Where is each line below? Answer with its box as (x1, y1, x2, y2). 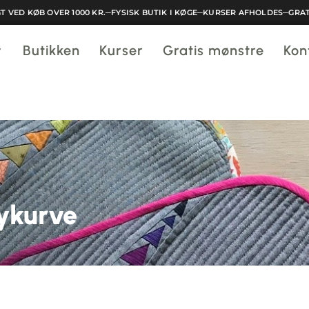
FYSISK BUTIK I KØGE (95, 8, 182, 17)
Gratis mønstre (163, 42, 264, 59)
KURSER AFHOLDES (187, 8, 268, 17)
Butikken (23, 42, 80, 59)
